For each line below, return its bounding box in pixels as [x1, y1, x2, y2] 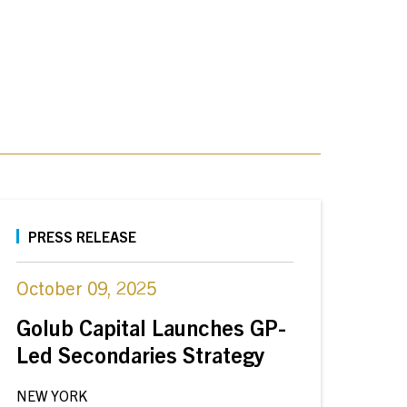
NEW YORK [16, 386, 88, 404]
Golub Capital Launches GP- [16, 313, 287, 341]
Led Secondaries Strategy [16, 341, 265, 368]
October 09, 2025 [16, 276, 157, 299]
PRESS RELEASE [28, 227, 137, 245]
